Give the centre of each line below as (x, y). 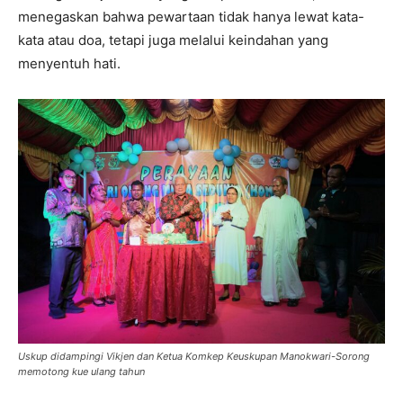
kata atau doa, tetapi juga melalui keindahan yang (173, 40)
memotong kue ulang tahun (81, 371)
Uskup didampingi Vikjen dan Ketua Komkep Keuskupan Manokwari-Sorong (194, 356)
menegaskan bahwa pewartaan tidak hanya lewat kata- (191, 16)
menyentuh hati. (69, 63)
